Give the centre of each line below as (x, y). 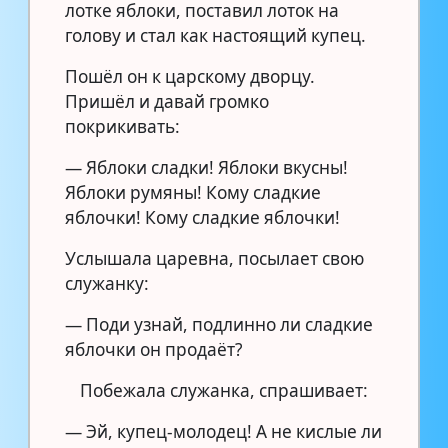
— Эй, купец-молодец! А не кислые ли (223, 431)
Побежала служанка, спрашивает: (224, 390)
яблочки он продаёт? (153, 349)
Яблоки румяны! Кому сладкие (193, 192)
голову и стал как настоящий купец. (215, 35)
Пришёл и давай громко (167, 101)
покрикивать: (122, 126)
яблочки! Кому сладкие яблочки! (202, 217)
